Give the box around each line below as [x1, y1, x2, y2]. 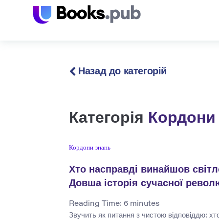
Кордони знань [69, 145, 110, 152]
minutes [130, 200, 159, 208]
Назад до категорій [75, 67, 167, 77]
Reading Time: [69, 200, 124, 208]
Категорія [69, 111, 148, 127]
